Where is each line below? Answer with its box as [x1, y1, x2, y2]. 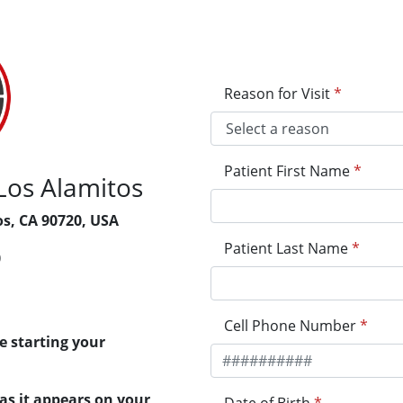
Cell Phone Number [224, 316, 356, 336]
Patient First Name [224, 161, 350, 181]
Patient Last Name [224, 238, 348, 258]
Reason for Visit [224, 84, 330, 103]
